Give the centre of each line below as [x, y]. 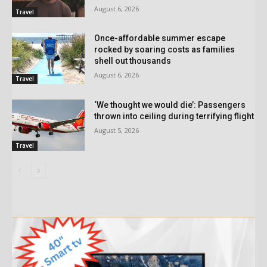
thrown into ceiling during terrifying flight [174, 117]
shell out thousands [133, 61]
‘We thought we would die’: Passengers [170, 105]
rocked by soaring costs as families [165, 50]
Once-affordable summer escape [160, 38]
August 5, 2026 [117, 131]
